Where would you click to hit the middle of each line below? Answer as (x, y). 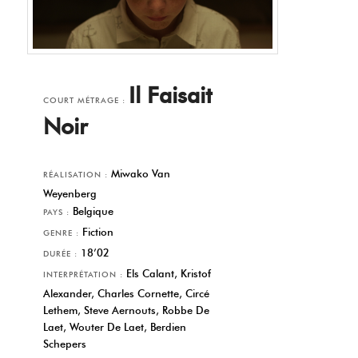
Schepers (65, 344)
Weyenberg (70, 194)
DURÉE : (61, 254)
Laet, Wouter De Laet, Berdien (115, 327)
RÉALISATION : (76, 175)
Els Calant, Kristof (167, 274)
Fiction (97, 232)
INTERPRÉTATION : (84, 275)
